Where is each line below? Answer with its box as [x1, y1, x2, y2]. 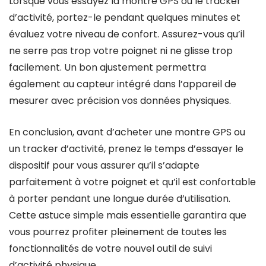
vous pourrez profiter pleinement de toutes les [9, 225, 227, 239]
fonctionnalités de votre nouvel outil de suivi [9, 242, 212, 255]
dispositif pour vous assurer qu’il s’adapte [9, 159, 199, 172]
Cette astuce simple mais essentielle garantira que [9, 208, 246, 222]
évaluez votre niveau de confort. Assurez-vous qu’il [9, 27, 245, 41]
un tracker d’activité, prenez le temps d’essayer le [9, 142, 243, 156]
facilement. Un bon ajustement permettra [9, 61, 206, 74]
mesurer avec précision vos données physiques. [9, 94, 231, 107]
